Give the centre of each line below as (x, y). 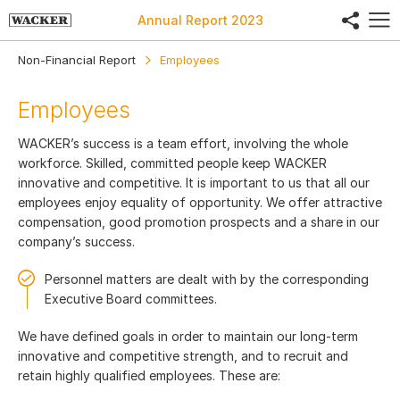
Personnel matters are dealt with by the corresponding (207, 279)
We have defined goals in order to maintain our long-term (188, 336)
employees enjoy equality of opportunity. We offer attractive (200, 202)
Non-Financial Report (77, 60)
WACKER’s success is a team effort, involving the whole (183, 143)
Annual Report (184, 20)
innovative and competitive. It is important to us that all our (194, 183)
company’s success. (76, 242)
